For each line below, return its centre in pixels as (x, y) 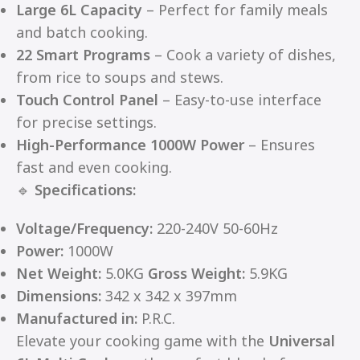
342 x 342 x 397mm (169, 295)
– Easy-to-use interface (240, 99)
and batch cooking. (82, 32)
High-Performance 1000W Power (130, 144)
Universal (302, 340)
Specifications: (85, 189)
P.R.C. (156, 318)
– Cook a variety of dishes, (243, 54)
